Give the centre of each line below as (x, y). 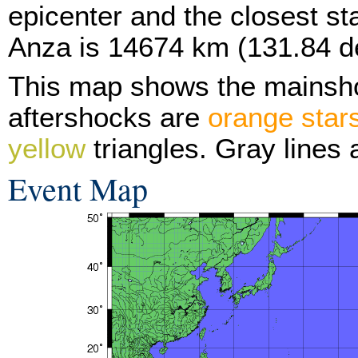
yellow (47, 148)
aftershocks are (108, 117)
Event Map (78, 188)
